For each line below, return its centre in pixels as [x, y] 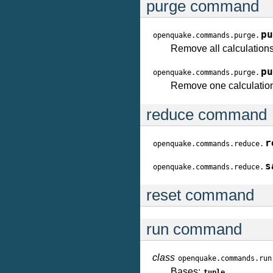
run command [194, 229]
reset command [200, 195]
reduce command [207, 115]
